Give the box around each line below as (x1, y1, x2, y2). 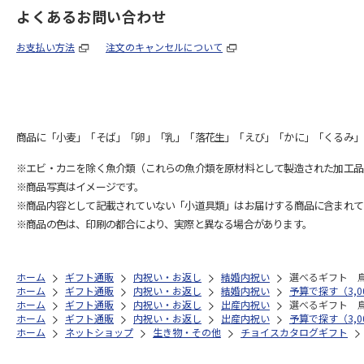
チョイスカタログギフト (240, 325, 348, 339)
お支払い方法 (16, 40, 75, 54)
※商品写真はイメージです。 (16, 179, 145, 194)
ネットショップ (65, 325, 133, 339)
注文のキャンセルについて (106, 40, 223, 54)
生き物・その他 (153, 325, 221, 339)
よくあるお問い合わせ (16, 6, 167, 27)
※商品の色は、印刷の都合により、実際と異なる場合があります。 (16, 216, 312, 232)
